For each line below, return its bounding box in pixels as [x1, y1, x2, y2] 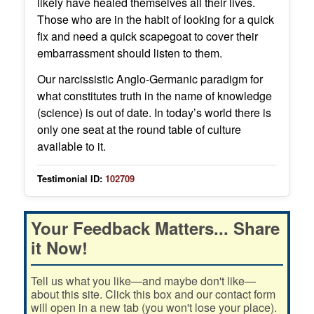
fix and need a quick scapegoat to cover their [36, 27, 258, 44]
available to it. [36, 138, 106, 155]
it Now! [30, 235, 88, 260]
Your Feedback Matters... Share [30, 216, 280, 240]
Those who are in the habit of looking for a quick [36, 11, 274, 27]
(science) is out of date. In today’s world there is [36, 104, 271, 121]
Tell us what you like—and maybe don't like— [30, 273, 256, 289]
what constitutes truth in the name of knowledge [36, 88, 272, 104]
